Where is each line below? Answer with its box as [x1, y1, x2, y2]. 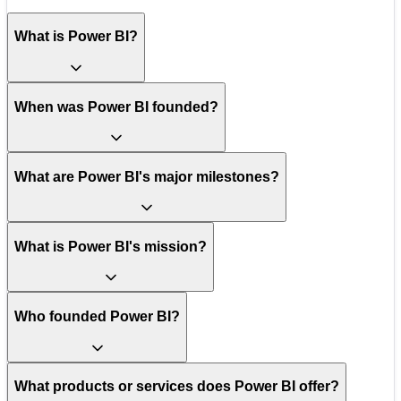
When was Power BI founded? [14, 98, 218, 115]
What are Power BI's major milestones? [14, 168, 279, 184]
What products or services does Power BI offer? [14, 379, 339, 395]
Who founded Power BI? [14, 309, 180, 325]
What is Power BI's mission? [14, 238, 207, 254]
